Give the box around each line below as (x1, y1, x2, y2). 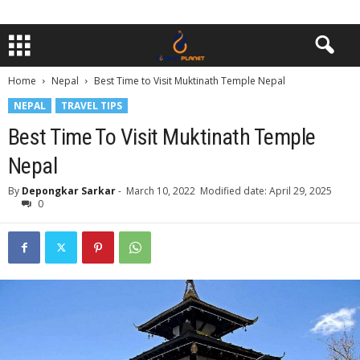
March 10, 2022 (126, 184, 195, 198)
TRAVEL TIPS (61, 99, 122, 112)
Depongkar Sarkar (22, 184, 116, 198)
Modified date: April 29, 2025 (200, 184, 332, 198)
